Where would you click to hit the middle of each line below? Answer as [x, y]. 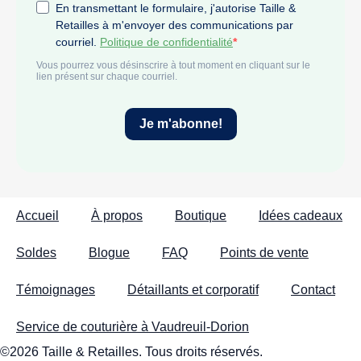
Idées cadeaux [301, 216]
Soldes [36, 253]
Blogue [109, 253]
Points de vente [264, 253]
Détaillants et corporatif [193, 290]
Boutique [201, 216]
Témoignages [56, 290]
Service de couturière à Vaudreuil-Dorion [133, 327]
